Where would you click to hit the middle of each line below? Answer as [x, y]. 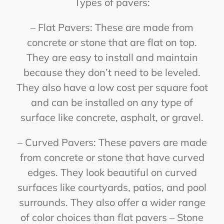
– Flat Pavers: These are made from [112, 27]
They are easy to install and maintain [112, 57]
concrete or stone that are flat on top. [112, 42]
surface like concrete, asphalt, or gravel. [112, 117]
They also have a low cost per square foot [112, 87]
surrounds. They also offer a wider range [112, 202]
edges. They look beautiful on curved [112, 172]
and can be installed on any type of [112, 102]
